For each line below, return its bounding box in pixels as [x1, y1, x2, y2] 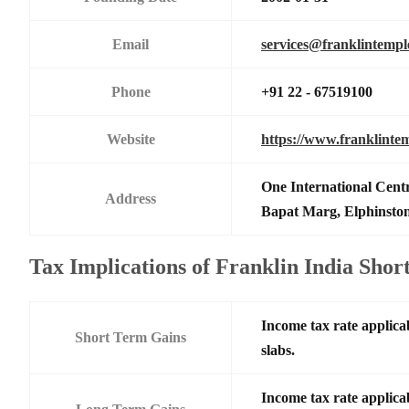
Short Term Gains [75, 329, 186, 345]
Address [105, 190, 156, 206]
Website [106, 131, 155, 147]
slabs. [261, 341, 295, 358]
